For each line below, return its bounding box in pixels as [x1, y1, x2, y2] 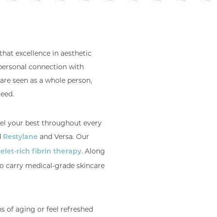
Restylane [3, 134, 38, 141]
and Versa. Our [38, 132, 89, 141]
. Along [81, 147, 105, 155]
